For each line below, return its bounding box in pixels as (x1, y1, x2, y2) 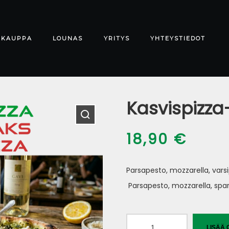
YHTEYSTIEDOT (150, 35, 206, 42)
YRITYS (103, 35, 130, 42)
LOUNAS (53, 35, 83, 42)
